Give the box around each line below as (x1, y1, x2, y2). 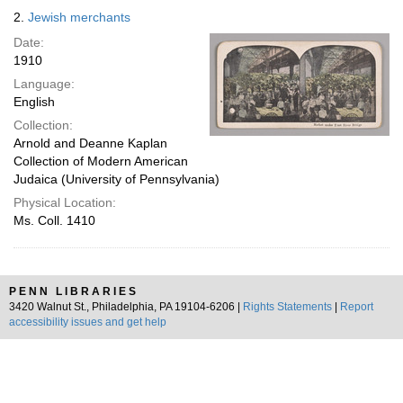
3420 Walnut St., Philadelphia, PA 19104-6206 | (9, 300, 243, 313)
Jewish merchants (28, 10, 130, 24)
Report (340, 300, 373, 313)
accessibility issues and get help (9, 316, 166, 328)
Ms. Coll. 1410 (13, 213, 95, 228)
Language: (13, 76, 75, 91)
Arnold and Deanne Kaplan (13, 136, 167, 150)
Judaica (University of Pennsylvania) (13, 172, 219, 186)
